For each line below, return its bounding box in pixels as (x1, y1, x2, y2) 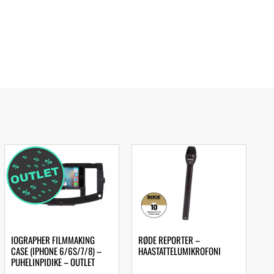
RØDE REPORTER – (138, 232, 201, 246)
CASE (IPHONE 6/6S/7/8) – (11, 243, 102, 257)
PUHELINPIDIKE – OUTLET (11, 254, 95, 268)
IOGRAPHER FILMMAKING (11, 232, 95, 246)
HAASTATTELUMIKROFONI (138, 243, 221, 257)
